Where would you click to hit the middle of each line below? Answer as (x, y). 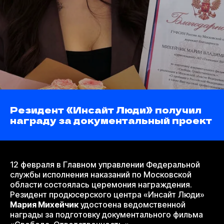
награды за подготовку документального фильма (106, 215)
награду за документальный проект (111, 120)
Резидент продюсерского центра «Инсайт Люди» (107, 195)
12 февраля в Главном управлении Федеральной (105, 165)
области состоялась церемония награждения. (101, 185)
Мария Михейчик (44, 205)
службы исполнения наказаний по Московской (101, 175)
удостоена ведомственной (132, 205)
